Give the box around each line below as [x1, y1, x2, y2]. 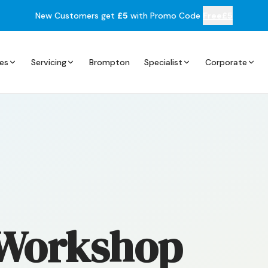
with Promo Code [128, 10, 200, 21]
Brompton [89, 57, 130, 68]
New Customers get [35, 10, 117, 21]
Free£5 [203, 10, 233, 21]
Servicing [31, 57, 67, 68]
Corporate [205, 57, 248, 68]
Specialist [144, 57, 183, 68]
